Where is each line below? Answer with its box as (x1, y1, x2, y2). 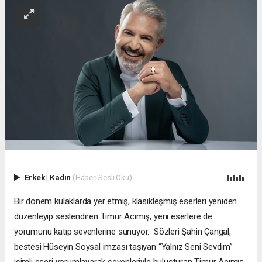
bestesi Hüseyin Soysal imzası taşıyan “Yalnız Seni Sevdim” (14, 242, 233, 253)
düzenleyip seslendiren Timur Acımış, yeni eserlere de (14, 211, 212, 222)
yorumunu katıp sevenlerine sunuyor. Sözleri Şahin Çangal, (14, 226, 231, 237)
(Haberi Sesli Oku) (72, 173, 132, 182)
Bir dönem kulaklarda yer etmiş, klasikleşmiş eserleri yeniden (14, 196, 237, 207)
